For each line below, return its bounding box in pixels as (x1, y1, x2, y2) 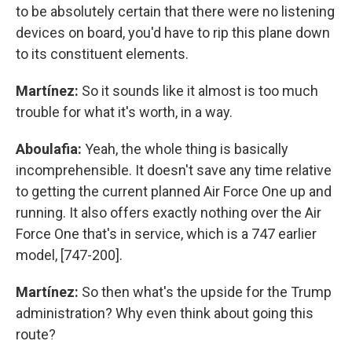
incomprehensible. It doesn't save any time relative (16, 162, 332, 178)
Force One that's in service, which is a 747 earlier (16, 225, 317, 242)
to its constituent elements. (16, 46, 189, 62)
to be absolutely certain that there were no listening (16, 3, 335, 20)
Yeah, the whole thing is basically (82, 141, 288, 157)
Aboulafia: (16, 141, 82, 157)
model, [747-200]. (16, 247, 123, 263)
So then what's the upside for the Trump (82, 284, 332, 300)
